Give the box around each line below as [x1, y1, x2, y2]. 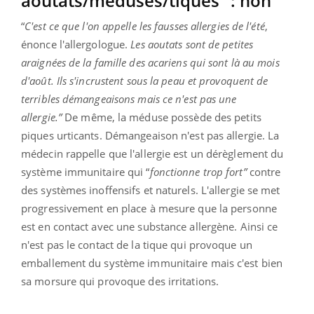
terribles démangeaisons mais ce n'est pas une [21, 91, 237, 106]
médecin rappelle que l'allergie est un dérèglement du [21, 146, 284, 161]
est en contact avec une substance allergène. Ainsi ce [21, 219, 278, 233]
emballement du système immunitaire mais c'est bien [21, 255, 283, 270]
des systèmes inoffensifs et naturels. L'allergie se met [21, 182, 280, 197]
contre [246, 164, 281, 179]
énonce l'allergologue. [21, 36, 128, 51]
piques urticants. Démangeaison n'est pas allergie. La [21, 128, 280, 142]
